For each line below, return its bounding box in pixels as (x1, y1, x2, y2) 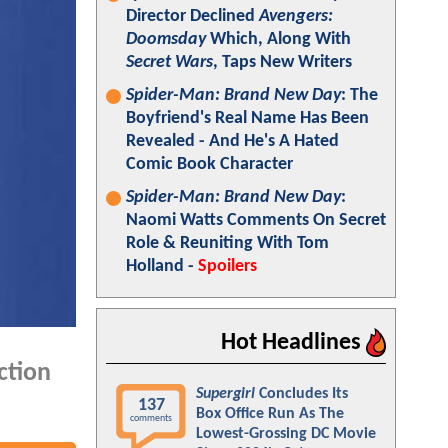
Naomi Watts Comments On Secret (126, 211, 386, 230)
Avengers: (259, 7, 333, 26)
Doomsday (126, 30, 206, 49)
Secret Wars (126, 53, 213, 72)
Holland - (126, 257, 198, 276)
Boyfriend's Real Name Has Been (126, 109, 369, 128)
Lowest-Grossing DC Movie (196, 426, 376, 442)
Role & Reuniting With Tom (126, 234, 329, 253)
